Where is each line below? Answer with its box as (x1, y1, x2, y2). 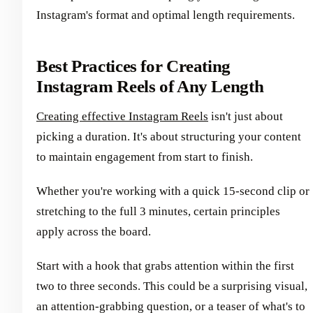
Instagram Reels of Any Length (36, 76, 264, 96)
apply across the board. (36, 224, 151, 238)
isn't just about (208, 109, 283, 123)
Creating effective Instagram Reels (36, 109, 208, 123)
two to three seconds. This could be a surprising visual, (36, 279, 307, 293)
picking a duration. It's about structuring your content (36, 129, 301, 143)
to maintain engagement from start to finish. (36, 150, 253, 163)
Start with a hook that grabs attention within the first (36, 259, 294, 272)
